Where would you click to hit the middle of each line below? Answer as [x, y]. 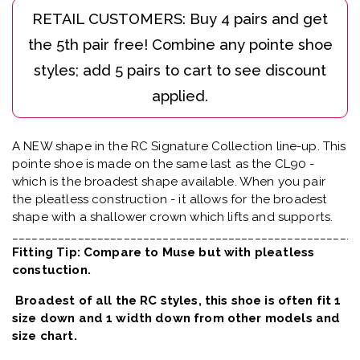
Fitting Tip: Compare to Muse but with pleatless [164, 253]
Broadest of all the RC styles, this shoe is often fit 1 [177, 301]
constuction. [51, 270]
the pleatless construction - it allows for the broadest [170, 200]
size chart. [45, 336]
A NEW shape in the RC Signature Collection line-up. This [179, 147]
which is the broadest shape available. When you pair [169, 182]
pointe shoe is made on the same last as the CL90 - [164, 164]
